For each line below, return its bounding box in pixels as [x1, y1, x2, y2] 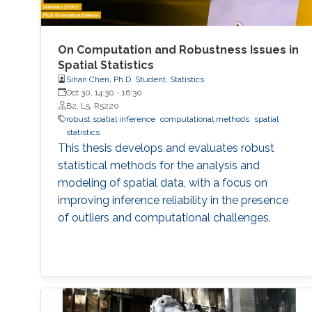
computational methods [159, 114, 249, 124]
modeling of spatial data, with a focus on [57, 175, 267, 189]
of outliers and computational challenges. [57, 210, 271, 224]
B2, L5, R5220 [65, 100, 119, 111]
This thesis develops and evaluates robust [57, 141, 274, 155]
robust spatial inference [65, 114, 155, 124]
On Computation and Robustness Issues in [57, 42, 299, 56]
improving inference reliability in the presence [57, 193, 288, 207]
